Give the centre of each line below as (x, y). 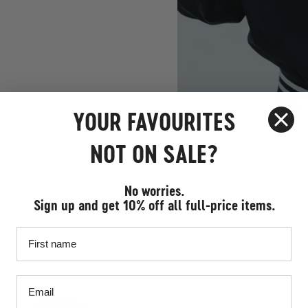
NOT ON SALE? (154, 154)
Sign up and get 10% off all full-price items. (154, 205)
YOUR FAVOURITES (154, 122)
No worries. (154, 190)
